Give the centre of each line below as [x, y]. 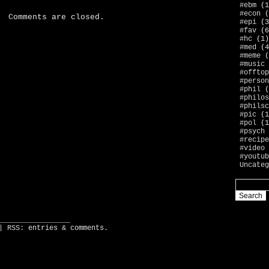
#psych [252, 131]
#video [252, 148]
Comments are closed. [56, 17]
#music [252, 64]
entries [43, 228]
